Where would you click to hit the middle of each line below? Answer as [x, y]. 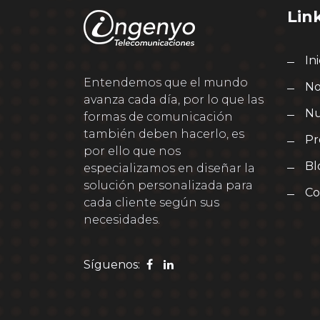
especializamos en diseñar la [169, 168]
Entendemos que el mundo [166, 82]
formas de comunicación [158, 117]
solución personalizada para [168, 185]
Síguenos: [112, 265]
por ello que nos [132, 151]
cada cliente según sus [151, 202]
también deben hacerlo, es [164, 134]
